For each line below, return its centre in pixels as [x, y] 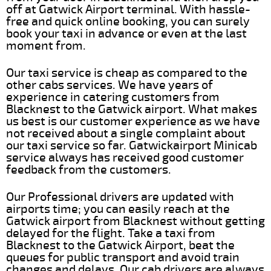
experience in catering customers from [113, 97]
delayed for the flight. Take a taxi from [111, 233]
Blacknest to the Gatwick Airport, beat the [120, 245]
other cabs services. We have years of [109, 85]
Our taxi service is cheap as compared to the [127, 73]
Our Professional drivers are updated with [120, 197]
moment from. [46, 45]
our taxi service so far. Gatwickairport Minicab [132, 145]
